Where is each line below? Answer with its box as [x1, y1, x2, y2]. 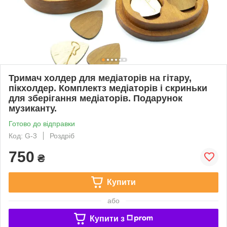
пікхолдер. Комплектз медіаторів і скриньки [9, 83, 207, 93]
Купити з [89, 214, 125, 223]
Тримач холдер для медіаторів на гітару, [9, 72, 192, 83]
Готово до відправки [9, 119, 75, 128]
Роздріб [50, 131, 74, 140]
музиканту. [9, 103, 57, 113]
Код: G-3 [9, 131, 37, 140]
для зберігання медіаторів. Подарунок [9, 93, 182, 103]
